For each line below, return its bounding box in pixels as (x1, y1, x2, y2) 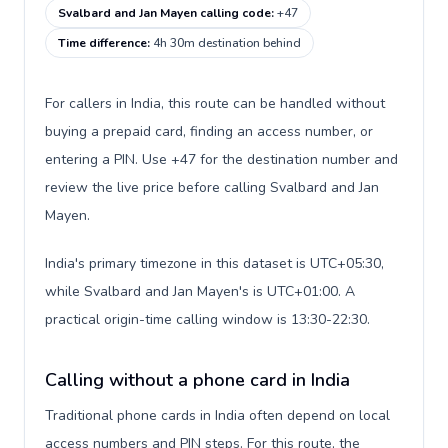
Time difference (58, 35, 147, 51)
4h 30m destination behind (153, 35, 301, 51)
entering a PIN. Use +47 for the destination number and (45, 150, 398, 169)
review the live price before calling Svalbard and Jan (45, 178, 379, 197)
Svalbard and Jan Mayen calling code (58, 5, 271, 21)
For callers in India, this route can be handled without (45, 94, 385, 113)
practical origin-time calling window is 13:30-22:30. (45, 310, 370, 329)
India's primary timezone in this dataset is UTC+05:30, (45, 254, 384, 273)
